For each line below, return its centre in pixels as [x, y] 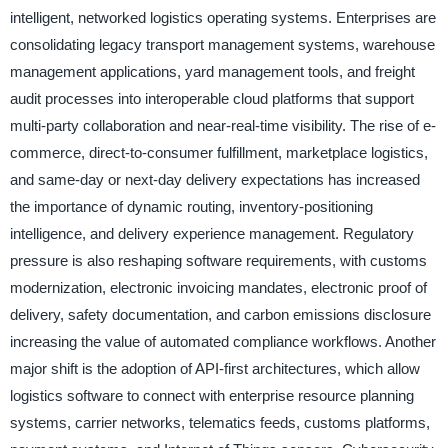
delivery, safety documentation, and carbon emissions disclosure [220, 314]
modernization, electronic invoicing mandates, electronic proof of [218, 287]
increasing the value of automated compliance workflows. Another [222, 341]
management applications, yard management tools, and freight [212, 71]
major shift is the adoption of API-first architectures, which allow [214, 368]
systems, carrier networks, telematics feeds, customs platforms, [219, 422]
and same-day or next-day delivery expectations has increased [214, 179]
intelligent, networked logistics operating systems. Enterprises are [222, 17]
